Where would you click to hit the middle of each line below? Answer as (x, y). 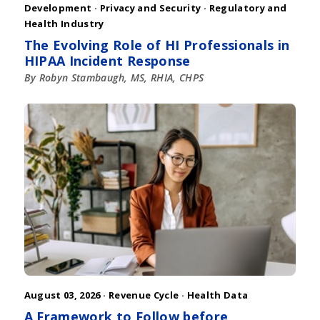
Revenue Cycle (144, 295)
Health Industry (64, 23)
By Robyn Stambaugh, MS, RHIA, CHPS (114, 77)
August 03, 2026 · (66, 295)
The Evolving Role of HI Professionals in (157, 45)
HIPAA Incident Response (107, 60)
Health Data (217, 295)
